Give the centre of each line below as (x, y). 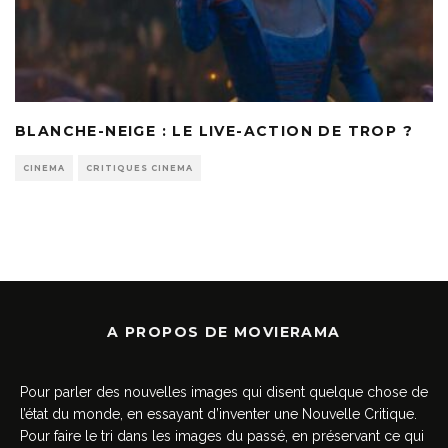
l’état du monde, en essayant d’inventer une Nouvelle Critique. (218, 413)
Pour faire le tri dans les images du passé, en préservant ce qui (222, 435)
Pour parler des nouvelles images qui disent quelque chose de (224, 391)
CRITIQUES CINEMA (139, 167)
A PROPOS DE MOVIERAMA (224, 331)
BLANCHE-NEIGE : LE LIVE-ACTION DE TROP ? (214, 130)
